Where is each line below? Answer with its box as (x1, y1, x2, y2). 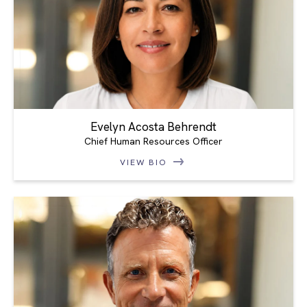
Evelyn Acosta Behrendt (90, 119, 217, 135)
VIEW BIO (120, 157, 171, 169)
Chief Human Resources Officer (84, 135, 223, 148)
